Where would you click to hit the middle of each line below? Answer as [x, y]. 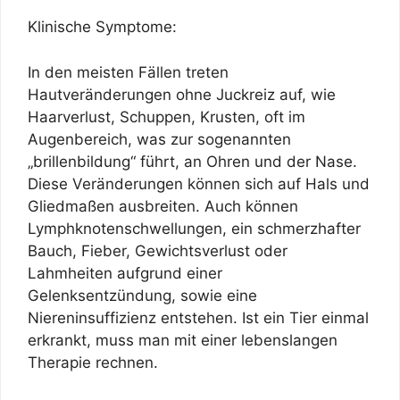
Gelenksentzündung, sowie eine [142, 295]
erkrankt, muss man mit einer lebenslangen [183, 340]
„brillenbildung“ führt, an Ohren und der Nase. [192, 161]
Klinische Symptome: [102, 27]
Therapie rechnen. [93, 362]
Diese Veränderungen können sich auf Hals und [199, 183]
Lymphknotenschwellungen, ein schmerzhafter [194, 228]
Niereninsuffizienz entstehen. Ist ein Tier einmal [198, 317]
